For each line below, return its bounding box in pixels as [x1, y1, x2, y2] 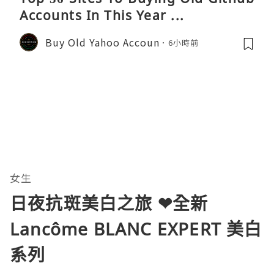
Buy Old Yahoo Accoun [45, 34, 160, 50]
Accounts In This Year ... [20, 7, 185, 24]
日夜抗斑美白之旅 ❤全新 [10, 191, 209, 215]
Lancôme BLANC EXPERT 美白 [10, 217, 262, 241]
